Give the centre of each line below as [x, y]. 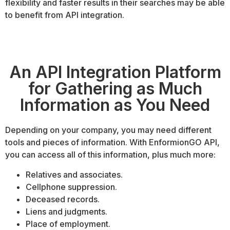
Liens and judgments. [66, 211]
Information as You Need [115, 105]
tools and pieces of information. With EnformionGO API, [112, 142]
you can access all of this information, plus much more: [110, 155]
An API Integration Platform [115, 72]
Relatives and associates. [74, 174]
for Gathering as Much [115, 89]
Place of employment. [68, 224]
